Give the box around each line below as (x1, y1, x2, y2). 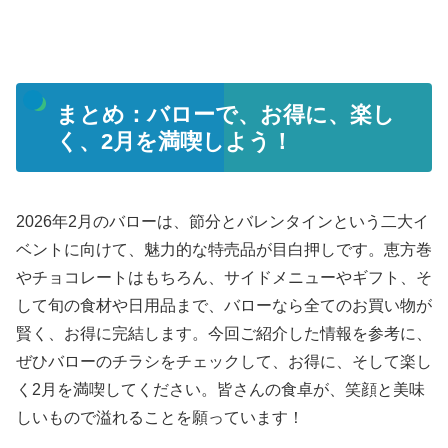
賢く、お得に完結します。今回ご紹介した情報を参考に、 (16, 324, 432, 342)
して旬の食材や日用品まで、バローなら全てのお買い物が (16, 296, 432, 314)
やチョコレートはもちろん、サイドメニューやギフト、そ (16, 268, 432, 286)
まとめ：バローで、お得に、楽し (55, 101, 395, 127)
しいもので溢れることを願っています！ (16, 408, 304, 426)
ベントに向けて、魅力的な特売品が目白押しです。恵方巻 (16, 240, 432, 258)
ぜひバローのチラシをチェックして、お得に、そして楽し (16, 352, 432, 370)
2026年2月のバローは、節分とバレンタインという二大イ (16, 212, 429, 230)
